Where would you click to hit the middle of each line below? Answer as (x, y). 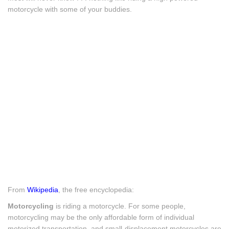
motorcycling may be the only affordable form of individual (101, 217)
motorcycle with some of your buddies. (70, 9)
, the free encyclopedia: (96, 190)
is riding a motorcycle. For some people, (120, 206)
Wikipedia (43, 190)
